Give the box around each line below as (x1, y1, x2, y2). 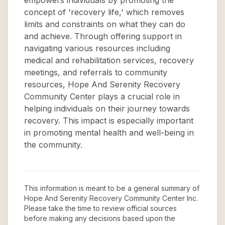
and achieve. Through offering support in (24, 31, 182, 41)
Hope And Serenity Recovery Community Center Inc (24, 194, 196, 202)
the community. (24, 140, 82, 150)
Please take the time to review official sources (24, 204, 177, 212)
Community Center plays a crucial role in (24, 91, 180, 101)
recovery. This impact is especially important (24, 116, 193, 126)
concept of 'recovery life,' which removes (24, 7, 184, 17)
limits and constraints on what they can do (24, 19, 185, 29)
